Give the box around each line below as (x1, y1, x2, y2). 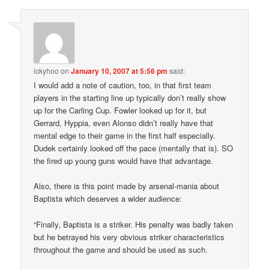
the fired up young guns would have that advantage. (34, 155, 214, 167)
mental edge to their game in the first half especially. (34, 130, 216, 142)
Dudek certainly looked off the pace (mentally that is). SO (34, 142, 234, 154)
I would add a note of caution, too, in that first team (34, 79, 212, 91)
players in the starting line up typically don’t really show (34, 92, 226, 104)
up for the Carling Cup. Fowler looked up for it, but (34, 104, 207, 116)
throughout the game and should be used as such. (34, 243, 208, 255)
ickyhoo (34, 65, 59, 76)
